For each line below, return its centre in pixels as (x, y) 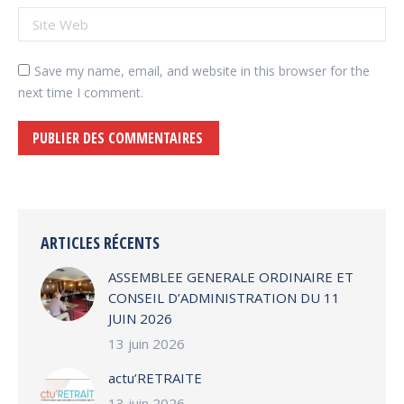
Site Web (48, 18)
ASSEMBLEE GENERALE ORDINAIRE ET (231, 276)
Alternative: (56, 165)
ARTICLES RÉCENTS (100, 242)
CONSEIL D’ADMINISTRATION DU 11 (224, 297)
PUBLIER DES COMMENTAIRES (118, 138)
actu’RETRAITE (155, 377)
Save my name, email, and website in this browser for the (202, 70)
